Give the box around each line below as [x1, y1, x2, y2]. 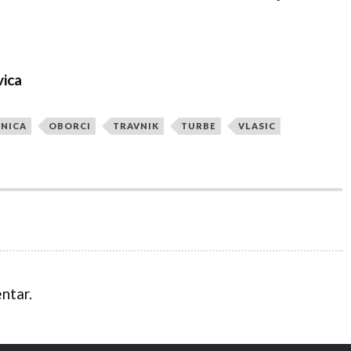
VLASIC [237, 121, 276, 132]
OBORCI [48, 121, 91, 132]
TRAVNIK [112, 121, 159, 132]
